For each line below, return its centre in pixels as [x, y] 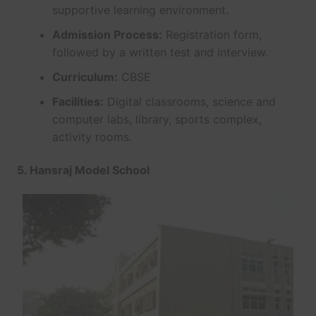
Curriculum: [85, 77]
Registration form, [212, 34]
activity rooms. [92, 136]
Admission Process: [107, 34]
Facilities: [78, 101]
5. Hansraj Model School [83, 170]
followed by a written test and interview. [160, 52]
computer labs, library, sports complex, [157, 119]
